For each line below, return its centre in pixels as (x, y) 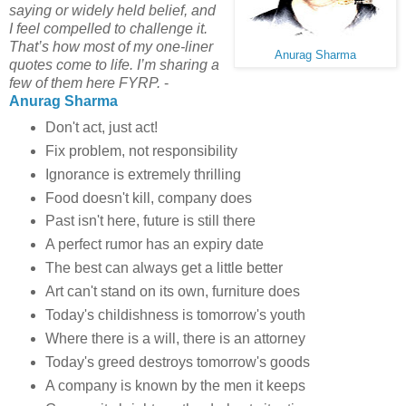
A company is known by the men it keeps (175, 386)
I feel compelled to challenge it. (108, 28)
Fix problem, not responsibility (141, 150)
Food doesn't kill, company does (148, 198)
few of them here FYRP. (85, 82)
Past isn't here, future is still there (150, 221)
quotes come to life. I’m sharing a (114, 64)
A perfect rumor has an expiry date (154, 245)
